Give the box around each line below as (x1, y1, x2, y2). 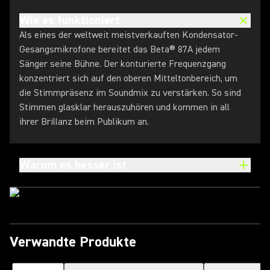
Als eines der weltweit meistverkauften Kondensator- (19, 29, 238, 41)
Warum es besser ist (19, 157, 127, 172)
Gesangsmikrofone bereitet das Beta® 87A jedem (19, 43, 220, 55)
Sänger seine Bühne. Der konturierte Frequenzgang (19, 58, 226, 70)
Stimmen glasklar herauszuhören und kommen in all (19, 101, 230, 113)
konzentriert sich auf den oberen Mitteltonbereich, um (19, 72, 237, 84)
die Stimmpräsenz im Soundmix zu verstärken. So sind (19, 87, 241, 99)
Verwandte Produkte (10, 233, 136, 251)
